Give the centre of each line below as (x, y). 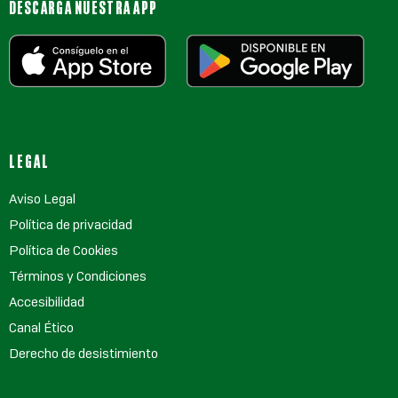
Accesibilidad (46, 302)
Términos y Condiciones (77, 276)
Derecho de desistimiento (83, 354)
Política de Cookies (63, 251)
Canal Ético (41, 328)
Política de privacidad (70, 225)
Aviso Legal (42, 199)
